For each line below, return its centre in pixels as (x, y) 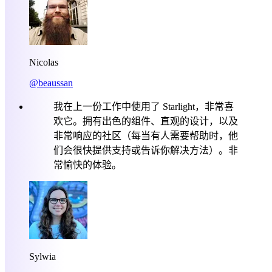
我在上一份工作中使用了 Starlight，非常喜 (144, 106)
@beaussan (51, 83)
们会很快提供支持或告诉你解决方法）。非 (146, 150)
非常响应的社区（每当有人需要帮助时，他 (146, 135)
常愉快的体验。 (87, 165)
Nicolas (44, 62)
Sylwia (42, 256)
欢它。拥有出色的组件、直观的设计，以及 (146, 121)
